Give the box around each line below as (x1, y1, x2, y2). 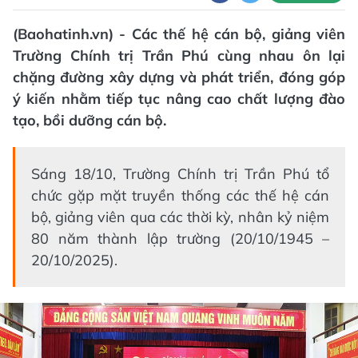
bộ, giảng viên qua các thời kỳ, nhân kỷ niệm (31, 208, 329, 226)
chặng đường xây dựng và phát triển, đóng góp (13, 68, 345, 86)
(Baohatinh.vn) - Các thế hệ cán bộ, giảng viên (13, 25, 345, 43)
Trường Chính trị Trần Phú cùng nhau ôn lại (13, 46, 345, 65)
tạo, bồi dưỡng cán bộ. (13, 111, 166, 129)
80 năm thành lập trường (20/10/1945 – (31, 229, 329, 248)
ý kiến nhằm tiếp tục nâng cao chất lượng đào (13, 89, 345, 108)
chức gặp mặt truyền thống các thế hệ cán (31, 186, 329, 205)
